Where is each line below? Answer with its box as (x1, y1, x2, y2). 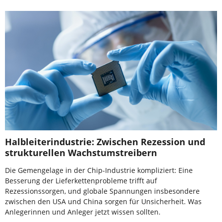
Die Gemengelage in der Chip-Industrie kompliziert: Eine (5, 165, 193, 175)
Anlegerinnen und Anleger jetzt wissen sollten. (5, 207, 161, 217)
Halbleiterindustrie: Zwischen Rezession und (5, 135, 205, 148)
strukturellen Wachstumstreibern (5, 146, 157, 159)
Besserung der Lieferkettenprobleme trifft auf (5, 175, 157, 185)
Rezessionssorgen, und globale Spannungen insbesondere (5, 186, 200, 196)
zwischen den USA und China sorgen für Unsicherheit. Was (5, 196, 202, 206)
